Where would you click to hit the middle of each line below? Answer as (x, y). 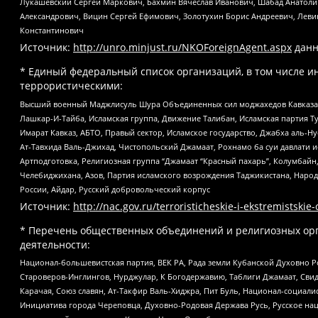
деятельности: (55, 244)
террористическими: (71, 85)
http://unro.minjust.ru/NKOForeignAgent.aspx (182, 47)
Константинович (52, 30)
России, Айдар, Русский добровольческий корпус (115, 189)
